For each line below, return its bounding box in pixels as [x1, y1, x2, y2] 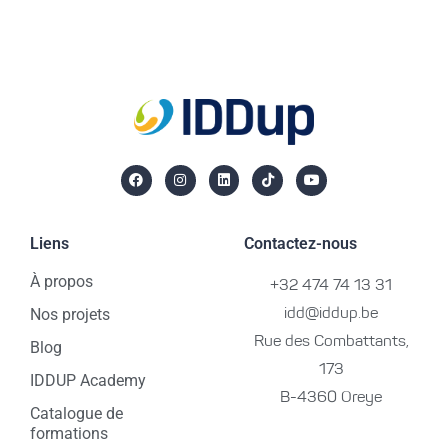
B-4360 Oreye [280, 390, 382, 407]
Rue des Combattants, [253, 334, 409, 351]
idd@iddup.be [284, 306, 378, 323]
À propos [30, 272, 93, 292]
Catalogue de [30, 404, 123, 424]
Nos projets [30, 305, 110, 325]
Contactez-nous [244, 234, 357, 254]
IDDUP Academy [30, 371, 146, 391]
